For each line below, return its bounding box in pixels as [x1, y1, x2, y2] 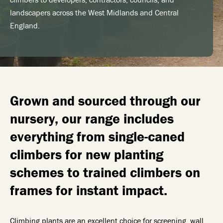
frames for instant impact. [10, 182, 167, 199]
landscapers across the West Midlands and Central [10, 7, 179, 17]
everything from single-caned [10, 128, 185, 145]
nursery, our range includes [10, 110, 174, 127]
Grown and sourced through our [10, 92, 201, 109]
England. [10, 20, 40, 30]
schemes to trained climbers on [10, 164, 200, 181]
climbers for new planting [10, 146, 163, 163]
